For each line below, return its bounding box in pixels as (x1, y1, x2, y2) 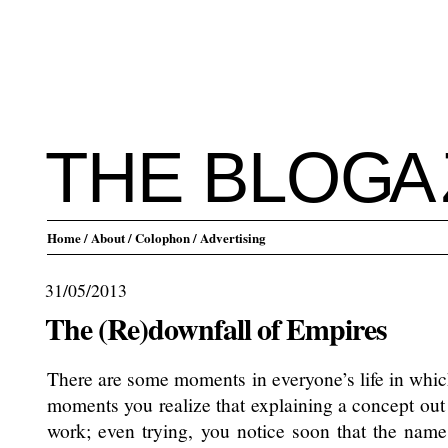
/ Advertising (193, 228, 266, 247)
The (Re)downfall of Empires (45, 307, 387, 350)
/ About (84, 228, 125, 247)
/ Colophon (128, 228, 190, 247)
